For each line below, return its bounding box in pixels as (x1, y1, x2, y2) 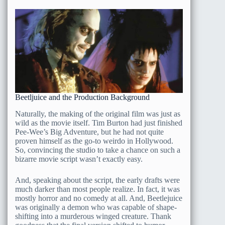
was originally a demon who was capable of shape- (15, 202, 177, 211)
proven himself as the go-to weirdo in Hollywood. (15, 136, 173, 145)
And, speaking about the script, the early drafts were (15, 175, 180, 184)
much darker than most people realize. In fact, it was (15, 184, 180, 193)
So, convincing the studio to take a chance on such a (15, 145, 180, 154)
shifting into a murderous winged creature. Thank (15, 211, 171, 220)
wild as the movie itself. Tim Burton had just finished (15, 118, 182, 127)
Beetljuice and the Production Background (15, 92, 150, 101)
